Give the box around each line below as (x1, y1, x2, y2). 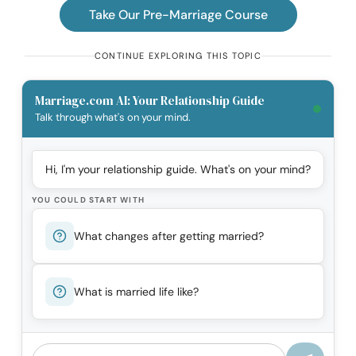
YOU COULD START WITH (32, 195, 145, 206)
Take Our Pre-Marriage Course (88, 6, 268, 24)
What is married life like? (74, 284, 199, 299)
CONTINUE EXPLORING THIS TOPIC (95, 50, 261, 62)
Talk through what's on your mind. (35, 110, 191, 125)
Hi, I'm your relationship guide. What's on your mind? (45, 162, 311, 177)
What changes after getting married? (74, 228, 264, 243)
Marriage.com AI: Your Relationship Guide (35, 92, 265, 110)
